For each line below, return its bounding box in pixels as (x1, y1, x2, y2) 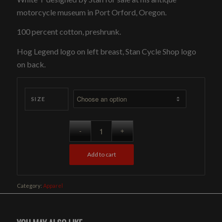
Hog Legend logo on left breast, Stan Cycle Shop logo (16, 46, 196, 56)
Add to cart (87, 151, 116, 159)
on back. (16, 59, 46, 69)
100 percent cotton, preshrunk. (16, 27, 121, 37)
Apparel (43, 182, 63, 189)
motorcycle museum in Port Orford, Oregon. (16, 7, 166, 17)
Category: (16, 182, 43, 189)
